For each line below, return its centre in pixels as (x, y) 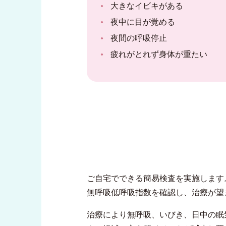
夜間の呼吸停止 (139, 38)
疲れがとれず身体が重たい (159, 54)
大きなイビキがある (147, 6)
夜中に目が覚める (143, 22)
